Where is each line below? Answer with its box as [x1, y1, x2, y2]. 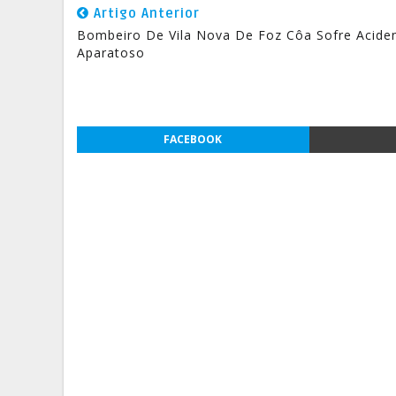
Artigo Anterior [89, 5, 200, 21]
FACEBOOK [164, 132, 223, 147]
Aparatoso [77, 44, 145, 61]
